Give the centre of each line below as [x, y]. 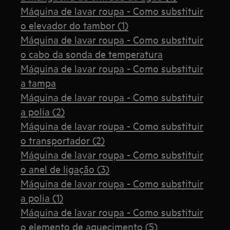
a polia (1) [42, 197]
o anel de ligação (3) [65, 169]
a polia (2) [43, 111]
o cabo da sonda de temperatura [92, 54]
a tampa [39, 82]
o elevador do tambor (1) [75, 25]
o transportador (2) [63, 140]
